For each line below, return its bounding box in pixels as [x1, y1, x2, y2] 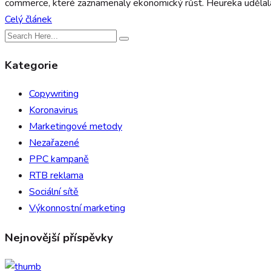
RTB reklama [29, 169, 83, 183]
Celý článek [5, 12, 52, 26]
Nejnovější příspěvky [5, 229, 113, 246]
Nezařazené [29, 136, 79, 150]
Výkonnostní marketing [29, 201, 125, 215]
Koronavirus [29, 103, 78, 117]
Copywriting [29, 87, 79, 101]
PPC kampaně [29, 152, 89, 166]
